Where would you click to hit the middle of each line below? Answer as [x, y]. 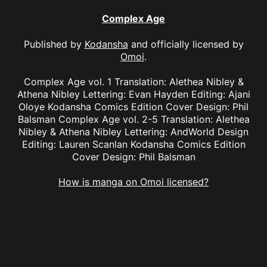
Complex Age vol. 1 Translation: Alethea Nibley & [133, 81]
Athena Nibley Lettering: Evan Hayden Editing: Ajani [133, 94]
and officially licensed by [186, 44]
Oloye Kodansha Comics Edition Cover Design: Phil [133, 106]
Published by [54, 44]
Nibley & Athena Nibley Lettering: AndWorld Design [133, 131]
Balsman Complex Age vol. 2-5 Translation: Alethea [133, 119]
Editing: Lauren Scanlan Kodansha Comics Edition [133, 144]
